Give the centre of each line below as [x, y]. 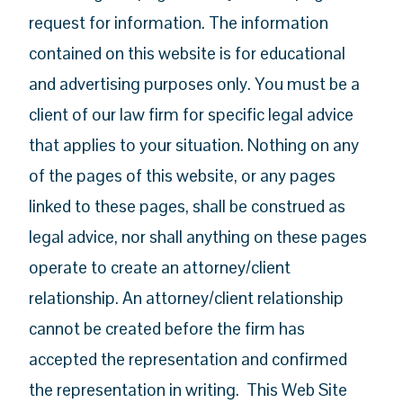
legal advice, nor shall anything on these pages [198, 237]
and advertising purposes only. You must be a [195, 84]
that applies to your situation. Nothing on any [194, 145]
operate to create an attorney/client [160, 267]
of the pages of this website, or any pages [183, 175]
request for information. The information [179, 22]
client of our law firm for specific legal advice [192, 114]
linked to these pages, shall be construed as [188, 206]
